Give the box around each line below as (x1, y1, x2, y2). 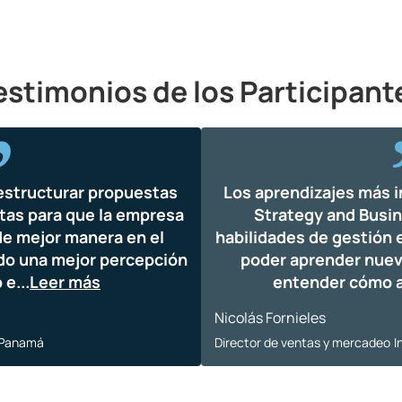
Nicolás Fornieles (214, 308, 326, 328)
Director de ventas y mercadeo (214, 334, 390, 351)
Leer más (30, 271, 100, 293)
